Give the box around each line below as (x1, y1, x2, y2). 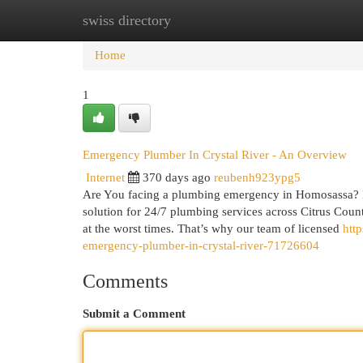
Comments (83, 271, 168, 292)
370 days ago (143, 171, 211, 184)
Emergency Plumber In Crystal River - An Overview (83, 147, 347, 161)
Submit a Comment (83, 307, 186, 320)
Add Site (275, 14, 318, 27)
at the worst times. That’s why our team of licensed (83, 222, 343, 235)
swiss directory (83, 12, 171, 28)
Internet (86, 171, 125, 184)
